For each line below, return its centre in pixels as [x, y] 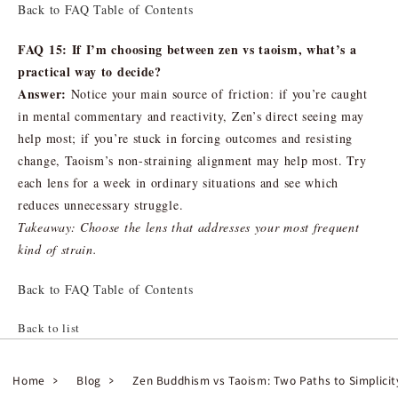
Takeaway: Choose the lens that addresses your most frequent [189, 227]
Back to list [49, 327]
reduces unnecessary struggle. [101, 204]
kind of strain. [58, 249]
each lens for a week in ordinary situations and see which [178, 182]
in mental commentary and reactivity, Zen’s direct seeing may [191, 115]
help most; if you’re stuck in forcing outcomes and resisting [186, 138]
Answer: [42, 93]
